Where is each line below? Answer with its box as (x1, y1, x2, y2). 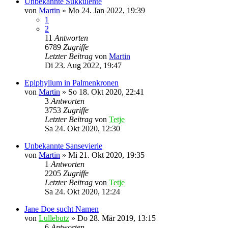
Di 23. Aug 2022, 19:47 (45, 61, 122, 70)
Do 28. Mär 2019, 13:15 (77, 214, 156, 222)
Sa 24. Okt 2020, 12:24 (45, 187, 120, 196)
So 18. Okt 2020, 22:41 (68, 88, 144, 96)
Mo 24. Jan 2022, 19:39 (68, 6, 145, 15)
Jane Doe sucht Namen (24, 205, 99, 213)
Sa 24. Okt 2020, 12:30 (45, 124, 120, 133)
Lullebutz (39, 214, 69, 222)
